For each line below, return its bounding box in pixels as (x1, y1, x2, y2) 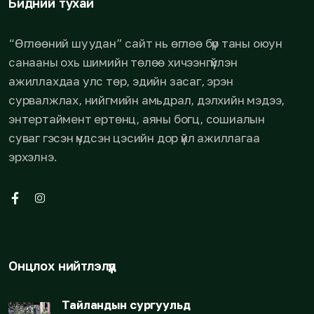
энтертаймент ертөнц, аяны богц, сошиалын (8, 111, 266, 127)
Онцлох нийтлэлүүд (8, 258, 116, 274)
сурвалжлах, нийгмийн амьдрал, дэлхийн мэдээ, (8, 93, 285, 108)
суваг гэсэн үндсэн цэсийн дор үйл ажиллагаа (8, 130, 260, 146)
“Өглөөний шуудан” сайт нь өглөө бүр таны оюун (8, 36, 282, 51)
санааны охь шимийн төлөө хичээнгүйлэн (8, 55, 238, 70)
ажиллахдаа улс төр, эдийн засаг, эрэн (8, 74, 233, 89)
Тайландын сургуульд (62, 298, 191, 313)
